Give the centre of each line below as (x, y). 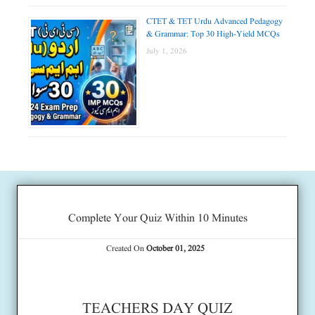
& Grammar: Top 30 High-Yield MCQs (213, 34)
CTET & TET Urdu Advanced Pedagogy (214, 22)
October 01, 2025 (175, 249)
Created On (126, 249)
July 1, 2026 (167, 52)
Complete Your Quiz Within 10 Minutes (157, 219)
